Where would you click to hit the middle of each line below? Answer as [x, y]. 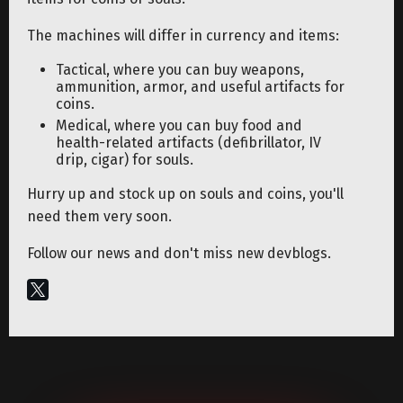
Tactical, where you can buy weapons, [180, 70]
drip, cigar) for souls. [125, 160]
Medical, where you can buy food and [179, 126]
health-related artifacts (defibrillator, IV [188, 143]
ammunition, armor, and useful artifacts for [200, 87]
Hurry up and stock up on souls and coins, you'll [185, 194]
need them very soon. [99, 217]
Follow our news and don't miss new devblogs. [179, 254]
